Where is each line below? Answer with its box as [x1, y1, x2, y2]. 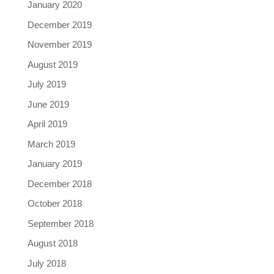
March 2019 [27, 138, 75, 149]
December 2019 [27, 19, 92, 30]
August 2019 [27, 59, 78, 70]
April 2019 [27, 119, 67, 130]
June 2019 [27, 98, 69, 109]
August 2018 [27, 238, 78, 249]
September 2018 [27, 218, 94, 229]
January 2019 [27, 158, 82, 169]
